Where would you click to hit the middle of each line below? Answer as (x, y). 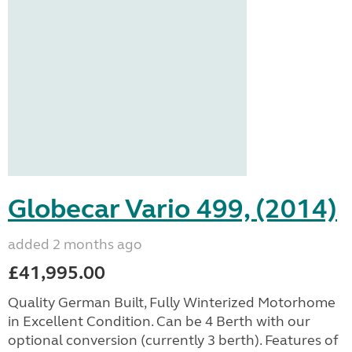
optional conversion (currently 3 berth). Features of (173, 340)
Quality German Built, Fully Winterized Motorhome (172, 302)
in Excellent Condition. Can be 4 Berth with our (159, 321)
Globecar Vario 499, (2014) (172, 209)
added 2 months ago (75, 244)
